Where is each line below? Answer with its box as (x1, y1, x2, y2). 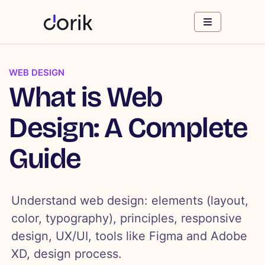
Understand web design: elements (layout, (11, 193, 249, 208)
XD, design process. (11, 247, 122, 261)
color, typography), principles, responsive (11, 211, 243, 226)
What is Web (9, 80, 163, 115)
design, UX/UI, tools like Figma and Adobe (11, 229, 248, 244)
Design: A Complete (9, 111, 247, 146)
